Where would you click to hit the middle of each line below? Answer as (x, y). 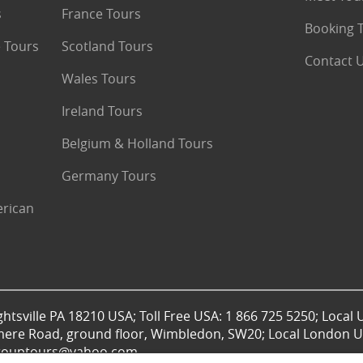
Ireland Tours (102, 111)
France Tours (101, 14)
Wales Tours (98, 79)
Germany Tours (109, 176)
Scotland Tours (107, 46)
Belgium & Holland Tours (137, 143)
